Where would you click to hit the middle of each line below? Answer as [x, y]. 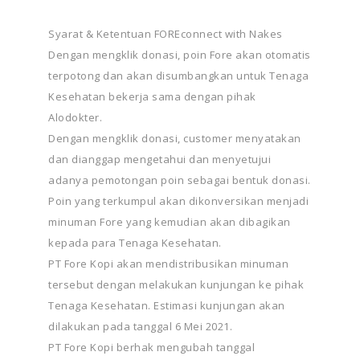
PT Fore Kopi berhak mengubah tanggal [151, 348]
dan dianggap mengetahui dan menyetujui [160, 160]
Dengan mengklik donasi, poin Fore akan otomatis [180, 55]
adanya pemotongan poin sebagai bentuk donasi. [180, 180]
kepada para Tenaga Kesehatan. [135, 243]
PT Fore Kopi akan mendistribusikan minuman [168, 264]
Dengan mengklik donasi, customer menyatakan [175, 139]
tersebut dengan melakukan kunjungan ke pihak [176, 285]
